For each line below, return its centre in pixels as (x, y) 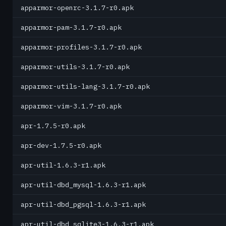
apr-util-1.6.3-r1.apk (63, 165)
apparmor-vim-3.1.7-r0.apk (71, 106)
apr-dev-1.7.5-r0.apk (61, 145)
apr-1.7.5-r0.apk (53, 126)
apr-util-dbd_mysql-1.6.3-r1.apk (83, 185)
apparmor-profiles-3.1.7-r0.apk (81, 47)
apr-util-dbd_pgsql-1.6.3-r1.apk (83, 204)
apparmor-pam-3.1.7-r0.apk (71, 27)
